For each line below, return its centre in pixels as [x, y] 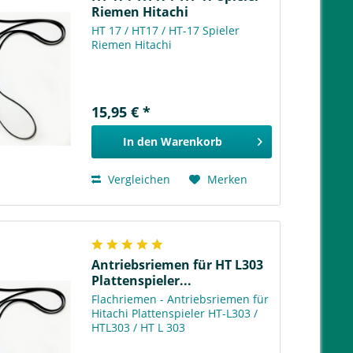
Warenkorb [191, 142]
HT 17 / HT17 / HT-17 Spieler [166, 31]
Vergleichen [138, 180]
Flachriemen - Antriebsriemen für [180, 299]
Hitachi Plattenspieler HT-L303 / [175, 313]
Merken [228, 180]
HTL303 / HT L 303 [139, 327]
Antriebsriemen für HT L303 [178, 264]
